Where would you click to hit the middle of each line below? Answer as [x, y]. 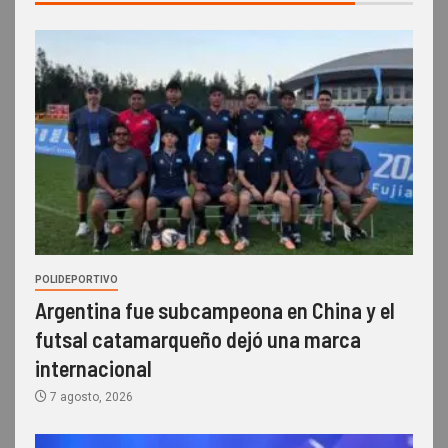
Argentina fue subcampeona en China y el [215, 309]
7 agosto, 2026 [90, 396]
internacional [93, 367]
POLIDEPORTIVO [76, 279]
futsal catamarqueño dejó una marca [198, 338]
